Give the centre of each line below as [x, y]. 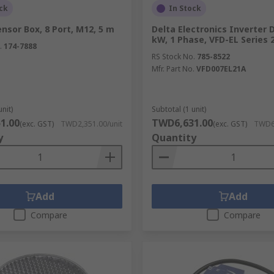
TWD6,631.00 [182, 123]
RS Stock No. [173, 57]
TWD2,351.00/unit [91, 124]
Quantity [174, 138]
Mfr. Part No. [173, 69]
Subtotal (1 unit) [179, 109]
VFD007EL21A [221, 69]
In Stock [185, 8]
